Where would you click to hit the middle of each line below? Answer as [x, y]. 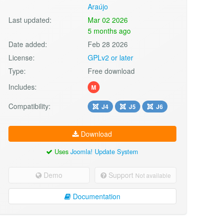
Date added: [28, 44]
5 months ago [110, 30]
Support [121, 175]
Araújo [98, 6]
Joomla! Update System [105, 151]
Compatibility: [29, 106]
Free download [111, 71]
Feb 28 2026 [108, 44]
